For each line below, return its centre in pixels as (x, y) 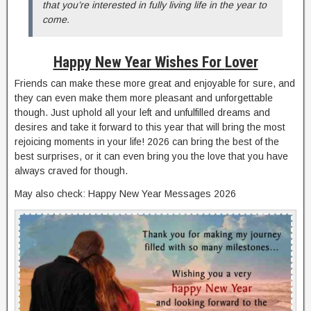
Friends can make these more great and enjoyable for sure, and (155, 83)
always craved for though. (71, 170)
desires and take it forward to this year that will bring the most (150, 127)
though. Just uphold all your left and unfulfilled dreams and (142, 112)
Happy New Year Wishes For (139, 62)
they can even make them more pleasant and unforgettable (144, 98)
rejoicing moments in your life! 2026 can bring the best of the (147, 141)
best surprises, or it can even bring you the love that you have (151, 156)
